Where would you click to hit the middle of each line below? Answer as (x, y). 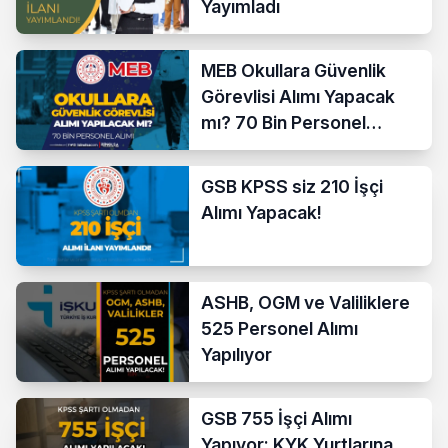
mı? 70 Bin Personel (284, 122)
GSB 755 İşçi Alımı (277, 418)
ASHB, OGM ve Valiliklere (306, 302)
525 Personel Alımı (280, 328)
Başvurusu (245, 148)
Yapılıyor (237, 354)
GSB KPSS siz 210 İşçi (292, 186)
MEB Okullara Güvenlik (294, 70)
